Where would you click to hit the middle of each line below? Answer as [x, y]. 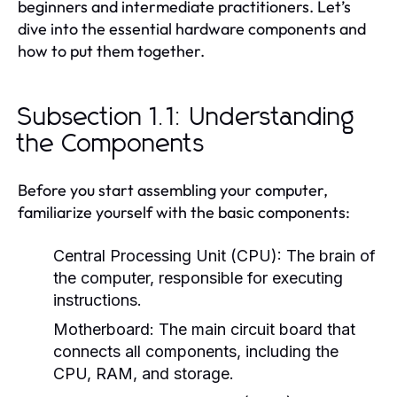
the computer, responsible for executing [198, 277]
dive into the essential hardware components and [192, 28]
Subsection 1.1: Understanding [187, 117]
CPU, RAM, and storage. [144, 373]
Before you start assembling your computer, [173, 190]
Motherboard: [104, 329]
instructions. [97, 300]
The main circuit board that [255, 329]
